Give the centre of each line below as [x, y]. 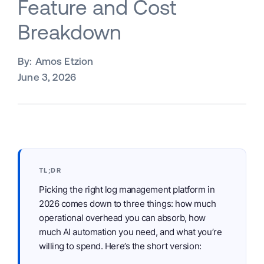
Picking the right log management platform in [127, 189]
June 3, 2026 [47, 77]
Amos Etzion [64, 61]
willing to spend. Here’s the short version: [120, 246]
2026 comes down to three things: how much [128, 204]
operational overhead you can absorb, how [123, 218]
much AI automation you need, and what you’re [131, 232]
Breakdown [70, 32]
